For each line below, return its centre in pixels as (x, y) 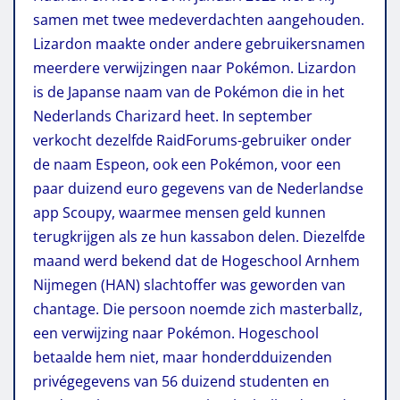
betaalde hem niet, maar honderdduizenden (183, 357)
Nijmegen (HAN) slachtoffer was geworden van (189, 284)
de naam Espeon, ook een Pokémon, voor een (187, 164)
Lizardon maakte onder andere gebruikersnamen (199, 43)
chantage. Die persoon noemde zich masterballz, (198, 308)
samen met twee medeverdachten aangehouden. (199, 19)
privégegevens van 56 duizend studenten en (181, 381)
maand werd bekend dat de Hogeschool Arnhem (196, 260)
